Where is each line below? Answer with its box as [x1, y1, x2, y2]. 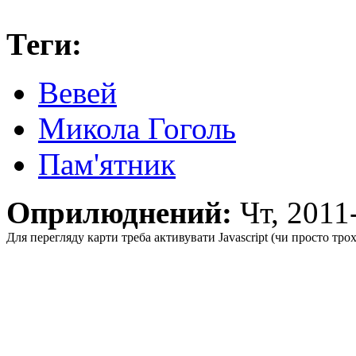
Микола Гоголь [38, 111, 236, 146]
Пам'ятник [38, 147, 176, 182]
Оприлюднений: [6, 195, 240, 230]
